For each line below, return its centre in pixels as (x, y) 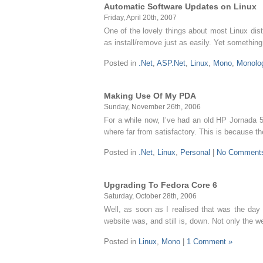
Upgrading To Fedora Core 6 (161, 185)
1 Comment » (210, 242)
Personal (195, 152)
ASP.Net (171, 63)
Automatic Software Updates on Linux (180, 6)
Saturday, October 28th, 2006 (150, 196)
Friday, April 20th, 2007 (140, 17)
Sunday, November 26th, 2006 (152, 107)
